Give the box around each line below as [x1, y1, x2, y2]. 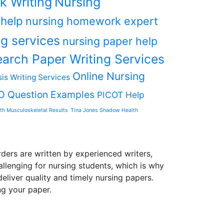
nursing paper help [62, 34, 157, 47]
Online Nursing [72, 70, 145, 82]
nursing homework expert [25, 14, 158, 27]
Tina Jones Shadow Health [70, 107, 138, 113]
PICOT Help [97, 89, 144, 100]
